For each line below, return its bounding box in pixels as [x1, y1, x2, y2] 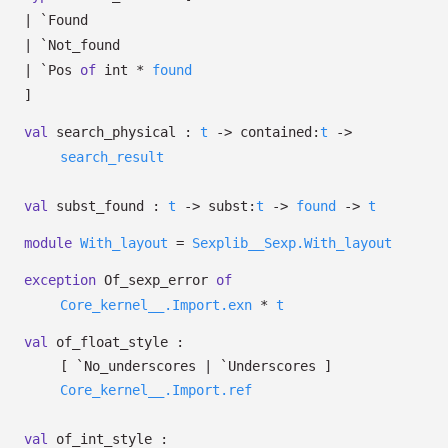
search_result [60, 149, 164, 165]
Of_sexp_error [104, 272, 208, 288]
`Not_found [40, 37, 120, 53]
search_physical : [48, 124, 200, 140]
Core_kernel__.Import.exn [60, 297, 252, 313]
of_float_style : [48, 334, 184, 350]
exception [24, 272, 96, 288]
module [24, 235, 72, 251]
